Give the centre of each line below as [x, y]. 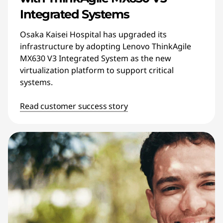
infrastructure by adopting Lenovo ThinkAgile [106, 47]
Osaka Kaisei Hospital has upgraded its [93, 35]
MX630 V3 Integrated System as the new [96, 58]
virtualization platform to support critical [97, 70]
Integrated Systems [75, 14]
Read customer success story [74, 106]
